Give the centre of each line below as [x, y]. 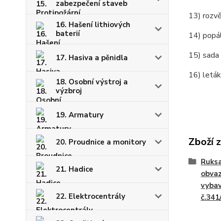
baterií [68, 33]
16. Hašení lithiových [93, 24]
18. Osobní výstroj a [92, 82]
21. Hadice [74, 169]
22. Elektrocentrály [91, 196]
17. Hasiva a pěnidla [92, 57]
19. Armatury [80, 115]
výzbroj [69, 91]
